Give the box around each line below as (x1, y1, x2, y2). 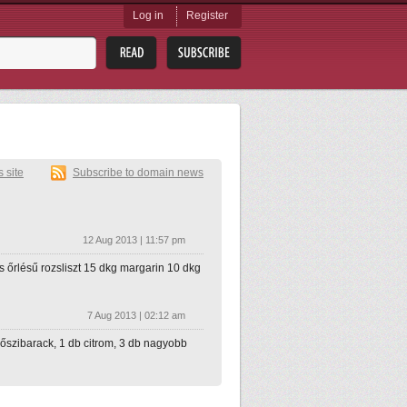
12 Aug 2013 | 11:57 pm (83, 234, 185, 245)
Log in (133, 9, 164, 22)
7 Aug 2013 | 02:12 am (87, 310, 185, 321)
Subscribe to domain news (73, 166, 203, 179)
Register (186, 9, 228, 22)
